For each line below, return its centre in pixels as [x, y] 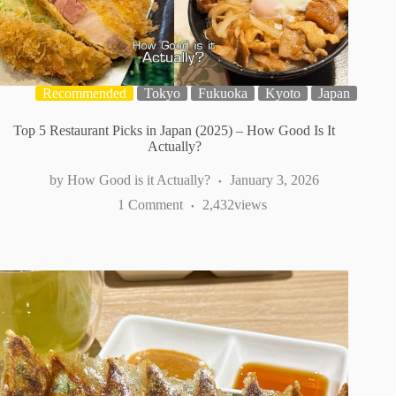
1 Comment [150, 205]
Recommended [84, 94]
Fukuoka [223, 94]
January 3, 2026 [274, 180]
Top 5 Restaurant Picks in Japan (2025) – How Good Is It [175, 131]
